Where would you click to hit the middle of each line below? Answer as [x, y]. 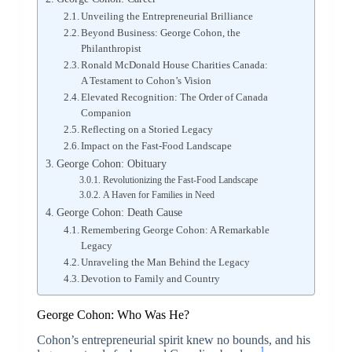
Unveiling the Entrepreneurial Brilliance [167, 16]
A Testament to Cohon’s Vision [147, 80]
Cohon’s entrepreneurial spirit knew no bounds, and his [173, 340]
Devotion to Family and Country [151, 278]
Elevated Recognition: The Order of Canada [175, 97]
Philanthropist [112, 48]
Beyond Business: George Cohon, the [161, 32]
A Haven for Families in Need [158, 195]
